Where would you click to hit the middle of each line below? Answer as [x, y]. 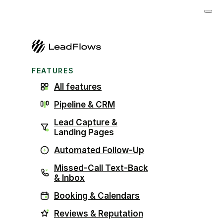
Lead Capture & [86, 122]
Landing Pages [84, 132]
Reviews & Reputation [99, 213]
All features [78, 86]
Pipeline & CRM [84, 104]
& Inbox [69, 178]
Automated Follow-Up [99, 150]
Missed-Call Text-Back [101, 168]
